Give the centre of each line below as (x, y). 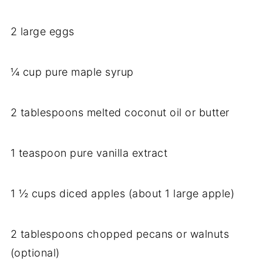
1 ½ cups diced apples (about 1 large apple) (122, 194)
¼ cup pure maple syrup (72, 72)
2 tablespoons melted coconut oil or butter (120, 113)
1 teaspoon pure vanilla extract (89, 153)
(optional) (35, 253)
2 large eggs (42, 32)
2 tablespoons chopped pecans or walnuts (120, 234)
